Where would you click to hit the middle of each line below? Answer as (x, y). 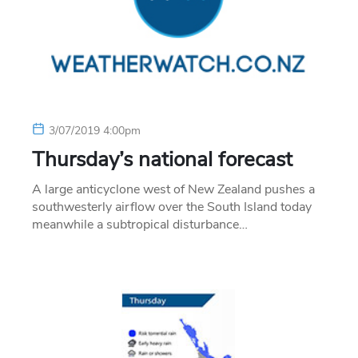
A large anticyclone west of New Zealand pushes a (173, 189)
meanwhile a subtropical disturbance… (140, 224)
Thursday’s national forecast (162, 159)
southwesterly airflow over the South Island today (172, 207)
